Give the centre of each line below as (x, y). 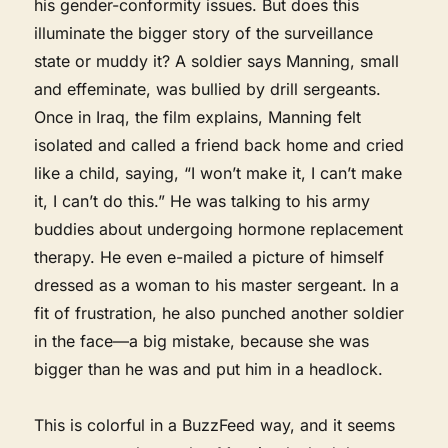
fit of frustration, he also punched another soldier (219, 312)
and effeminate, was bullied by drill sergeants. (208, 88)
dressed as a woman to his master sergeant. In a (217, 284)
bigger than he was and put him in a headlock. (209, 368)
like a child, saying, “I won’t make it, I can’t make (218, 172)
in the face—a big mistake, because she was (202, 340)
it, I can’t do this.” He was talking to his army (202, 200)
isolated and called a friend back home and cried (219, 144)
